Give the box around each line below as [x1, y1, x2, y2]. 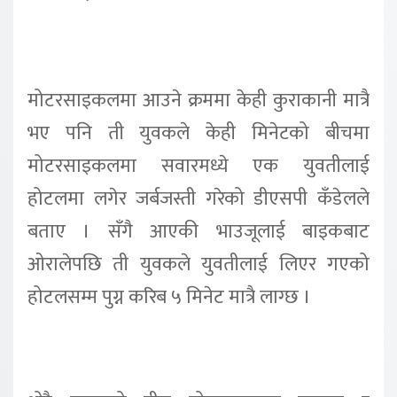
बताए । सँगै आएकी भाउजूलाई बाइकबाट [27, 214, 370, 248]
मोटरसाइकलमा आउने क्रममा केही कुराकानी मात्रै [27, 83, 370, 117]
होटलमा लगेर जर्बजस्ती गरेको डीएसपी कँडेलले [27, 182, 370, 215]
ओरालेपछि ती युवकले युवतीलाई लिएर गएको [27, 247, 370, 281]
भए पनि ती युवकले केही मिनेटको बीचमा [27, 116, 370, 150]
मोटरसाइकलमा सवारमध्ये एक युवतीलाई [27, 149, 370, 183]
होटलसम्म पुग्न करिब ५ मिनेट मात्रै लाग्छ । [27, 280, 311, 314]
